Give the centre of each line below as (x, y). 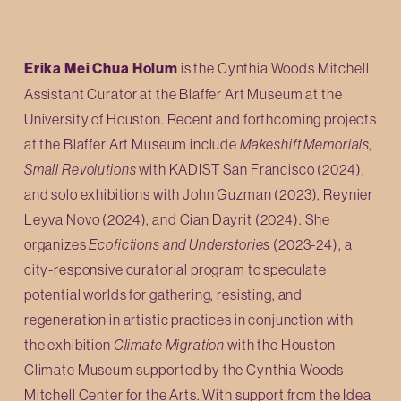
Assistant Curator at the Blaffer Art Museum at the (183, 94)
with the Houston (280, 344)
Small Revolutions (80, 169)
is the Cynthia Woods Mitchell (273, 68)
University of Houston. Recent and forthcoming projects (200, 119)
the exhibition (68, 344)
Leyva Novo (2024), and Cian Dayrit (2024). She (177, 219)
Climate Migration (169, 344)
